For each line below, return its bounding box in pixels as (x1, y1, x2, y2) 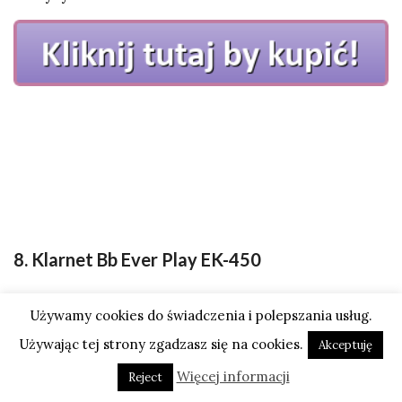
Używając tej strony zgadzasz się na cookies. (19, 336, 303, 353)
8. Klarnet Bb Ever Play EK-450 (13, 248, 261, 270)
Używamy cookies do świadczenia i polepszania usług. (30, 307, 372, 324)
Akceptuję (319, 337, 372, 353)
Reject (127, 370, 162, 385)
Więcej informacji (176, 368, 290, 385)
